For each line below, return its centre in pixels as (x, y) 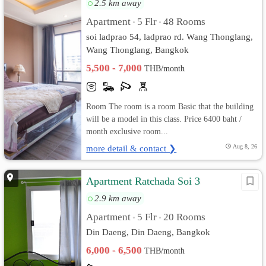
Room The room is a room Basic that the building (170, 106)
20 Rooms (185, 217)
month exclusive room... (127, 131)
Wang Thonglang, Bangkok (138, 50)
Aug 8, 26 (245, 146)
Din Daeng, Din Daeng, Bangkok (148, 232)
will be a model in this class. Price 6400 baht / (164, 119)
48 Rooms (185, 22)
